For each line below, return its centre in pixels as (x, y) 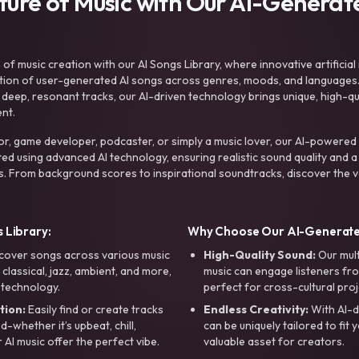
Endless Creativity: (256, 309)
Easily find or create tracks (95, 309)
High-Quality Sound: (260, 254)
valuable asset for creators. (274, 341)
